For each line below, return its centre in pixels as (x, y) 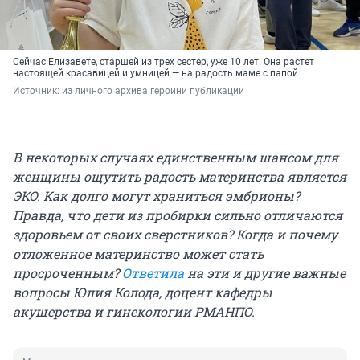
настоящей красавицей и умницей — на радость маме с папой (155, 73)
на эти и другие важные (265, 272)
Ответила (153, 272)
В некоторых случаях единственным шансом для (176, 157)
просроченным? (67, 272)
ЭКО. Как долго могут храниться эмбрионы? (156, 195)
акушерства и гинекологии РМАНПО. (134, 311)
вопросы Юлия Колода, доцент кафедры (143, 292)
